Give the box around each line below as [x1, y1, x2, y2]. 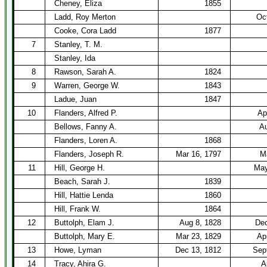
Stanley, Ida [54, 54, 95, 63]
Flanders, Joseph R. [54, 150, 124, 159]
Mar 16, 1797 [176, 150, 221, 159]
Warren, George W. [54, 81, 120, 90]
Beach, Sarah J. [54, 177, 110, 186]
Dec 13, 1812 [175, 246, 221, 254]
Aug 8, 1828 [179, 218, 221, 227]
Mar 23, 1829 [176, 232, 221, 241]
